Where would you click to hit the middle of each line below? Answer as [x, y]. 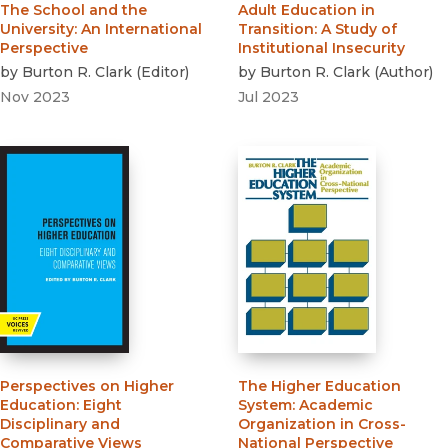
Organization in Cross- [322, 424]
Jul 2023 [268, 97]
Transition [276, 29]
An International [141, 29]
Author [404, 72]
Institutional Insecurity [321, 48]
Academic [336, 405]
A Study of [359, 29]
